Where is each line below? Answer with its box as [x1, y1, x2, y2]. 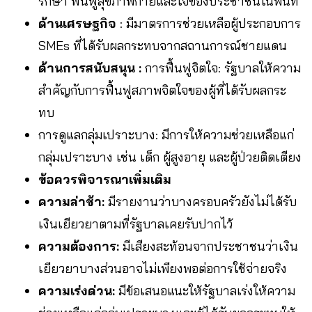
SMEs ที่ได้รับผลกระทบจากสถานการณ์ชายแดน [38, 37, 287, 54]
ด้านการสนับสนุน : [38, 59, 141, 76]
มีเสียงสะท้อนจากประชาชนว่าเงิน [119, 237, 298, 254]
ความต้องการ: [38, 237, 119, 254]
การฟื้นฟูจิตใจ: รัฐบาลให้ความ [141, 59, 301, 76]
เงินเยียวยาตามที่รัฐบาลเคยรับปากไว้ [38, 215, 233, 232]
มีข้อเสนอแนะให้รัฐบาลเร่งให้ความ [115, 282, 295, 299]
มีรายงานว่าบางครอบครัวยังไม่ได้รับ [104, 193, 297, 210]
